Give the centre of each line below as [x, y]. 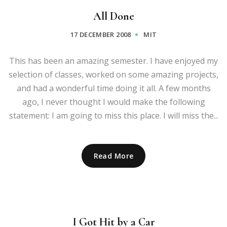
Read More [113, 156]
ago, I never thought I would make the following [113, 102]
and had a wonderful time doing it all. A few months [113, 88]
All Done [113, 16]
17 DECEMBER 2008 [101, 35]
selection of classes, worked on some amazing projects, [113, 75]
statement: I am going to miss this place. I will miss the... [113, 116]
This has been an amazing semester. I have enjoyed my [113, 61]
